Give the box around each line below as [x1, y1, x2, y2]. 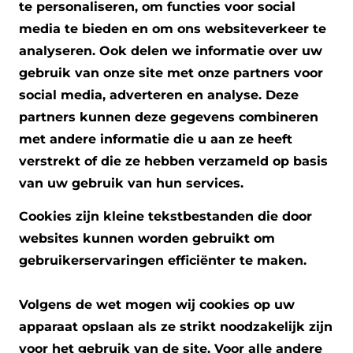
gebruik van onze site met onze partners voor [19, 65, 323, 80]
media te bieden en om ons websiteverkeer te [19, 20, 326, 36]
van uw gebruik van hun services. [19, 175, 243, 191]
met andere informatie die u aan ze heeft [19, 131, 292, 147]
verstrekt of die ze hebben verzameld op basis [19, 153, 328, 169]
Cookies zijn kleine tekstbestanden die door [19, 208, 312, 224]
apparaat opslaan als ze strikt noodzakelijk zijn [19, 318, 333, 334]
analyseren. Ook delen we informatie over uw [19, 43, 322, 58]
